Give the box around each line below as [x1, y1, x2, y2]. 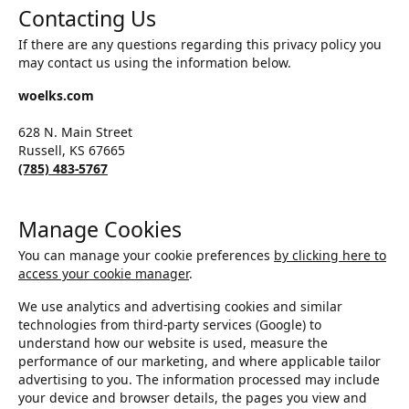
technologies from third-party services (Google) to [18, 316, 321, 334]
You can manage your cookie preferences [18, 246, 274, 265]
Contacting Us [18, 4, 156, 34]
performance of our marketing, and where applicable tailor [18, 352, 381, 371]
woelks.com [18, 87, 94, 105]
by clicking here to [274, 246, 386, 265]
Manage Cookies [18, 215, 182, 245]
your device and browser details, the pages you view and [18, 389, 367, 407]
